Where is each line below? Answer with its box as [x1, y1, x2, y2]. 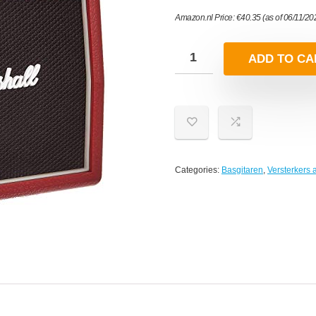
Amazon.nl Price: [175, 12, 236, 23]
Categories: [175, 164, 221, 175]
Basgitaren [221, 164, 263, 175]
